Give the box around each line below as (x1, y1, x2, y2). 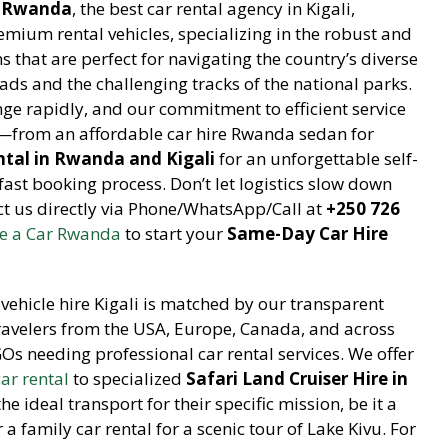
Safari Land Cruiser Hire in (186, 366, 408, 390)
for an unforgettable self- (215, 146, 418, 170)
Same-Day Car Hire (227, 221, 388, 245)
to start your (121, 221, 227, 245)
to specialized (69, 366, 186, 390)
